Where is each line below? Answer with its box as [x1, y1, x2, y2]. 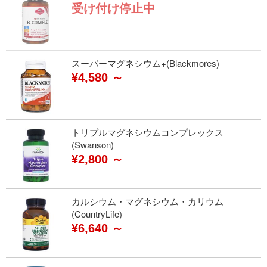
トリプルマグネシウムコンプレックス [72, 126, 223, 138]
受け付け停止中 [72, 2, 155, 15]
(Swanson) [72, 138, 114, 151]
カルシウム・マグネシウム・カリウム [72, 195, 223, 207]
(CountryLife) [72, 207, 122, 220]
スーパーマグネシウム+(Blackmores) [72, 57, 219, 69]
